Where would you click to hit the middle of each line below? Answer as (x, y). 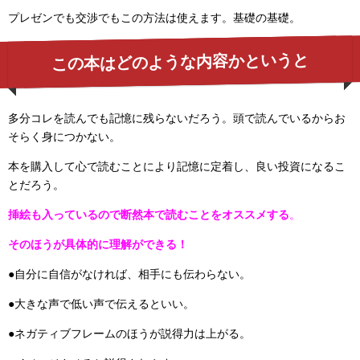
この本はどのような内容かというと (180, 62)
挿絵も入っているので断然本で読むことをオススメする (149, 215)
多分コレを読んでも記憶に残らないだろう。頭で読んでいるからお (177, 118)
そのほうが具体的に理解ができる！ (98, 244)
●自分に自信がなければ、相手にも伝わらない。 (129, 274)
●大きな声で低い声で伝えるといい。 (101, 304)
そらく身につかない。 (64, 137)
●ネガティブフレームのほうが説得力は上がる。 (129, 333)
